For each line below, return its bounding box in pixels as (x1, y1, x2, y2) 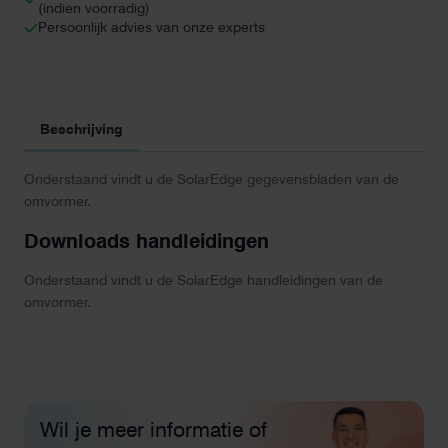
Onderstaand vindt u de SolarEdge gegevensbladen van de (24, 171, 399, 187)
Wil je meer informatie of (40, 417, 267, 443)
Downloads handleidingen (24, 228, 269, 253)
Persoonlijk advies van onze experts (38, 19, 265, 35)
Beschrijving (40, 121, 123, 137)
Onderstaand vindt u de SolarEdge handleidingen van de (24, 272, 383, 289)
